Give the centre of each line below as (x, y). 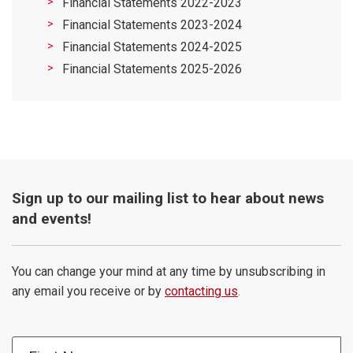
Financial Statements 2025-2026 (152, 69)
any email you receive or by (87, 292)
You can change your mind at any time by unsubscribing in (169, 272)
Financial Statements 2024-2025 (152, 47)
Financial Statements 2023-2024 (152, 25)
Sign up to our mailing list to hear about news (168, 199)
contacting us (201, 292)
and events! (52, 219)
